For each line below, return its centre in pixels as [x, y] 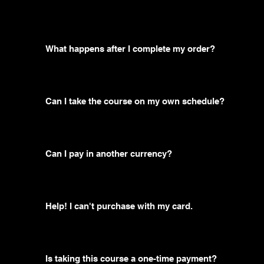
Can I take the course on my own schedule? [135, 101]
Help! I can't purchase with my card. [119, 206]
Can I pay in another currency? [109, 154]
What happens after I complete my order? [131, 49]
